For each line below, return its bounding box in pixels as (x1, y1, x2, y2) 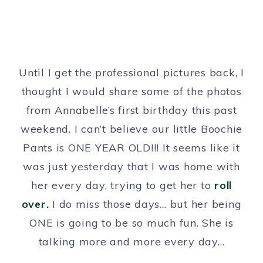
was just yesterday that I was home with (23, 159, 240, 173)
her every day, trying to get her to (31, 178, 214, 192)
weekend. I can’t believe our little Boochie (20, 122, 243, 136)
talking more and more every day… (38, 234, 225, 248)
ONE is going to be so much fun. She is (29, 215, 234, 230)
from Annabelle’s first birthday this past (26, 103, 237, 117)
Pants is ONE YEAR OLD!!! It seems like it (23, 140, 240, 154)
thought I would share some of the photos (21, 84, 242, 98)
